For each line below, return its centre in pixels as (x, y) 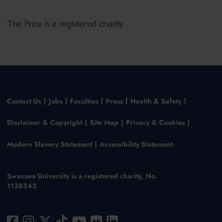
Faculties (84, 101)
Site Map (104, 123)
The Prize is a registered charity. (66, 24)
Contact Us (24, 101)
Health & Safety (156, 101)
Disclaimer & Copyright (44, 123)
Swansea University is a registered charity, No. (82, 176)
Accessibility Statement (136, 144)
